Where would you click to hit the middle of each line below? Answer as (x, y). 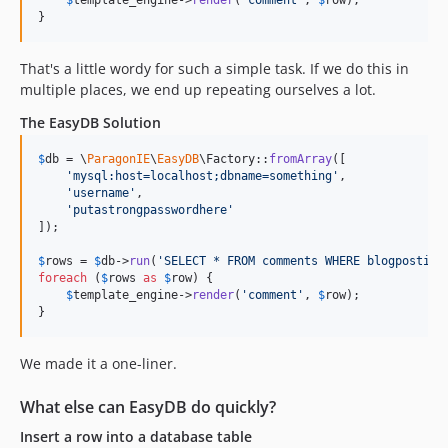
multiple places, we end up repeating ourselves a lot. (198, 89)
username (101, 192)
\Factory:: (234, 158)
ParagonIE (118, 158)
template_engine (125, 294)
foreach (62, 277)
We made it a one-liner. (98, 363)
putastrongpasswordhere (150, 209)
